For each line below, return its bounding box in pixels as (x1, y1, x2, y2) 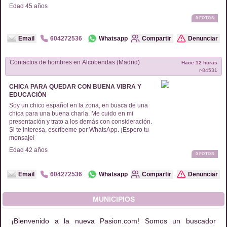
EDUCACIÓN (9, 91, 47, 98)
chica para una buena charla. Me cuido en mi (9, 110, 133, 117)
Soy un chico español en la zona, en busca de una (9, 102, 148, 109)
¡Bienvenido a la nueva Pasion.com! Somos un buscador (11, 217, 216, 225)
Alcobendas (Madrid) (81, 59, 140, 66)
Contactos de (10, 59, 48, 66)
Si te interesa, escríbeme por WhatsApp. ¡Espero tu (9, 126, 149, 133)
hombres (48, 59, 72, 66)
